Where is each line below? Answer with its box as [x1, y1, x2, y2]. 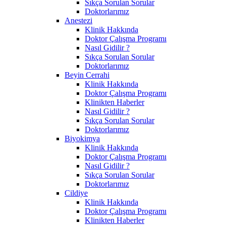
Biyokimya [65, 134, 100, 143]
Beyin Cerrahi [65, 70, 109, 79]
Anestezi [65, 16, 92, 25]
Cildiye [65, 188, 88, 197]
